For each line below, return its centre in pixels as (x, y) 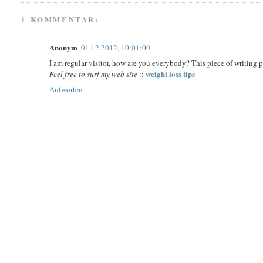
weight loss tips (171, 74)
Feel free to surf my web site (94, 74)
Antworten (66, 90)
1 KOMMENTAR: (60, 19)
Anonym (64, 48)
